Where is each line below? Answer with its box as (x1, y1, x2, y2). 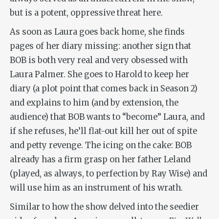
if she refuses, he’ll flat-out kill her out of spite (10, 126, 197, 137)
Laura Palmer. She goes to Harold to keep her (10, 69, 189, 80)
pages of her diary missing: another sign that (10, 41, 191, 52)
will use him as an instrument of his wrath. (10, 183, 183, 194)
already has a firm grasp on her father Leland (10, 154, 191, 165)
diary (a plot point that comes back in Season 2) (10, 84, 197, 94)
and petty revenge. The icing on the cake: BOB (10, 140, 192, 151)
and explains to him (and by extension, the (10, 98, 178, 109)
